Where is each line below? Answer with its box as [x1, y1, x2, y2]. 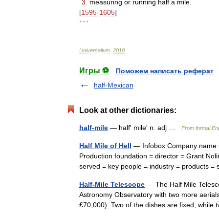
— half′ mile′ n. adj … [108, 124, 181, 131]
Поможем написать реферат [116, 67, 214, 75]
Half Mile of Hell [79, 142, 131, 150]
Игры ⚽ [79, 66, 109, 75]
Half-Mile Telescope [79, 180, 145, 188]
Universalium [79, 47, 110, 53]
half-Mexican [94, 81, 133, 89]
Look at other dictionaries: [79, 106, 176, 114]
